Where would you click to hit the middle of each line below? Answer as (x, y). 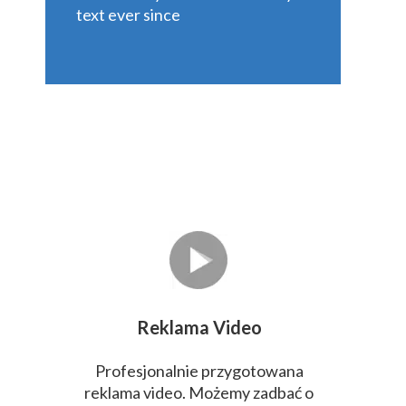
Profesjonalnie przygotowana (199, 371)
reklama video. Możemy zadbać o (199, 392)
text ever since (128, 14)
